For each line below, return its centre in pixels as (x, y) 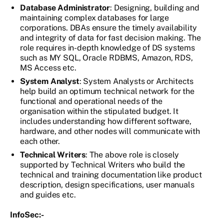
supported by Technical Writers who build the (103, 165)
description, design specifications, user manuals (107, 185)
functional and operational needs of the (91, 101)
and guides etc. (48, 195)
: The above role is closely (132, 155)
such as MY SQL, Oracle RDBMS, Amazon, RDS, (106, 58)
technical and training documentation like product (111, 175)
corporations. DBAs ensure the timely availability (108, 28)
